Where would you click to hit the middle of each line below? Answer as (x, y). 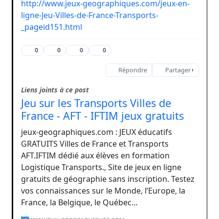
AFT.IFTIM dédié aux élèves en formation (95, 155)
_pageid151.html (52, 27)
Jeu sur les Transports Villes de (96, 103)
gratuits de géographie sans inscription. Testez (108, 179)
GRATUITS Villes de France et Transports (95, 143)
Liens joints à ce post (55, 89)
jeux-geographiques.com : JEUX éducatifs (97, 132)
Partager (178, 70)
